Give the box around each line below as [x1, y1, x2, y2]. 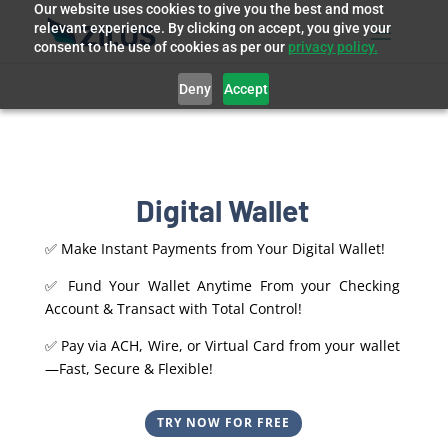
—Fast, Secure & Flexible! [44, 358, 213, 378]
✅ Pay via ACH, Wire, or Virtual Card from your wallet [44, 335, 400, 355]
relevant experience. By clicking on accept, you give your [33, 20, 391, 36]
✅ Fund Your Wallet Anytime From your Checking [44, 275, 400, 295]
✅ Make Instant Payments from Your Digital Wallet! [44, 238, 385, 258]
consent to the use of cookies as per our [33, 39, 288, 55]
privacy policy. [287, 39, 378, 55]
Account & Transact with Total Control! [44, 298, 302, 318]
